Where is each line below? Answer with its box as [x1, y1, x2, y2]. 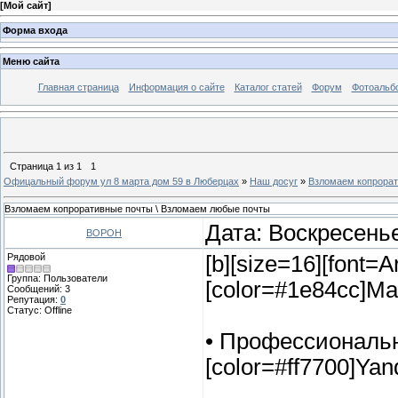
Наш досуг [250, 175, 298, 187]
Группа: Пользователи [7, 273, 107, 284]
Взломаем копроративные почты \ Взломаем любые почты [4, 203, 270, 215]
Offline [44, 305, 72, 316]
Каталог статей [234, 82, 302, 93]
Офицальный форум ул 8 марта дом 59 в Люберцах [4, 175, 239, 187]
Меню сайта [3, 56, 60, 68]
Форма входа [3, 24, 68, 36]
